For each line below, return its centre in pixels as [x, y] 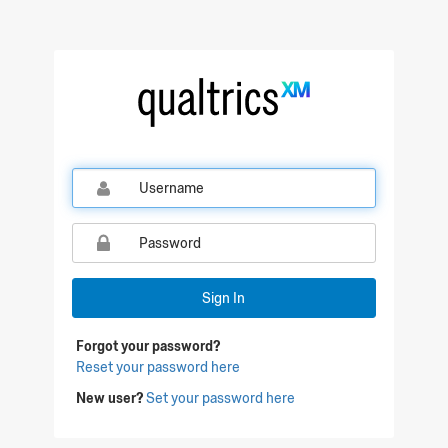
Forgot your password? [148, 346]
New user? [110, 398]
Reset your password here [158, 367]
